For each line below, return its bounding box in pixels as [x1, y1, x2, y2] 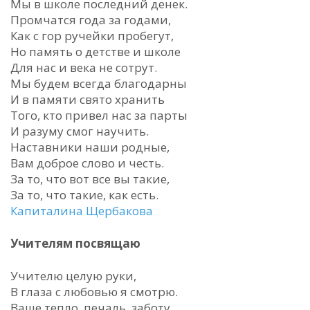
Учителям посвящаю [10, 235, 140, 251]
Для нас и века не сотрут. [10, 60, 157, 75]
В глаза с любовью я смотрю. [10, 284, 178, 300]
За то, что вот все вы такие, [10, 171, 170, 187]
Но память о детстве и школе [10, 44, 181, 60]
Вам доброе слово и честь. [10, 155, 164, 171]
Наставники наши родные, [10, 139, 170, 155]
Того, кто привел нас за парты [10, 107, 188, 123]
